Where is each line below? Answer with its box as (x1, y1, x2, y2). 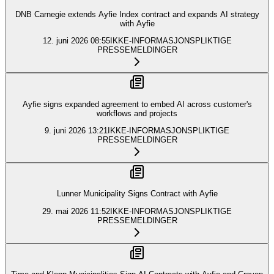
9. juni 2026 (45, 125, 86, 135)
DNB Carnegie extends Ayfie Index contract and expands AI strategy (15, 9, 259, 19)
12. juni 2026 (42, 36, 88, 46)
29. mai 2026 (42, 206, 88, 216)
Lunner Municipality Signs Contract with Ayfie (56, 189, 218, 199)
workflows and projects (97, 108, 177, 118)
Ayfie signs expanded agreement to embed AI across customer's (22, 99, 252, 109)
